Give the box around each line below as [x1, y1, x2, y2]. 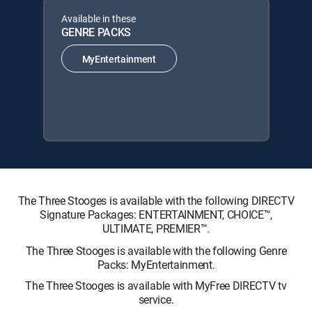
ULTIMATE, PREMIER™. [102, 221, 210, 236]
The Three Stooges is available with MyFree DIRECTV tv [25, 278, 287, 293]
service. [138, 292, 174, 307]
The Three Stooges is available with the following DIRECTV [17, 193, 295, 208]
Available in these [61, 12, 136, 25]
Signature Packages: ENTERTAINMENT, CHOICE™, [39, 207, 273, 222]
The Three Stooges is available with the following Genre [25, 243, 287, 258]
